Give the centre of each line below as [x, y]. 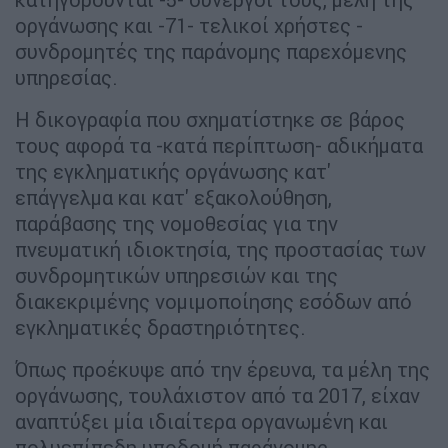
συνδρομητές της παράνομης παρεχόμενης [211, 52]
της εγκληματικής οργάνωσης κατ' [173, 172]
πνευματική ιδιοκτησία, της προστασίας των [220, 250]
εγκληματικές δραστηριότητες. [160, 328]
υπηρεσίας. [66, 78]
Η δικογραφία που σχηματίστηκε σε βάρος [210, 120]
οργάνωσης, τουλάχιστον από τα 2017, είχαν [217, 396]
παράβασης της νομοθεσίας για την [176, 224]
